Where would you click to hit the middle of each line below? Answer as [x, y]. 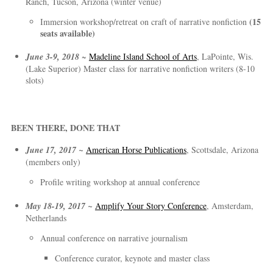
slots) [34, 80]
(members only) [53, 162]
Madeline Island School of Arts [143, 57]
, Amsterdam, [230, 205]
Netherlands [46, 218]
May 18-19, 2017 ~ [60, 206]
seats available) [67, 33]
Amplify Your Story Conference [151, 205]
